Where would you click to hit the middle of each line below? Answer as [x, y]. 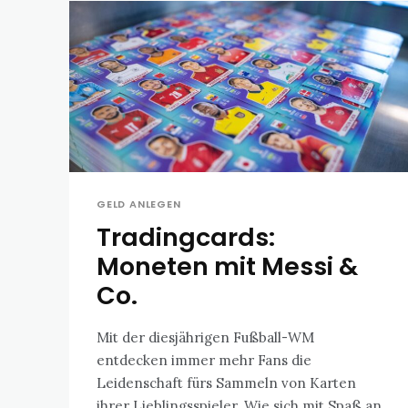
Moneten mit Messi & [227, 267]
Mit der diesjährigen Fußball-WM [205, 338]
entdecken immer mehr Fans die [204, 361]
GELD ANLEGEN [139, 204]
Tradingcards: [186, 238]
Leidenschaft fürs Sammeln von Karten [226, 383]
